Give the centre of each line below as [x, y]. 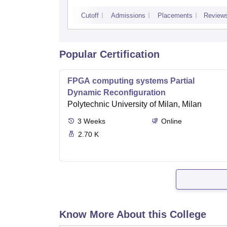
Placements [175, 16]
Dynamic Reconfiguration [117, 93]
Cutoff [90, 16]
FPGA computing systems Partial [131, 81]
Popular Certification [109, 54]
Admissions [128, 16]
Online [171, 121]
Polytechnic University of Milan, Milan [135, 104]
